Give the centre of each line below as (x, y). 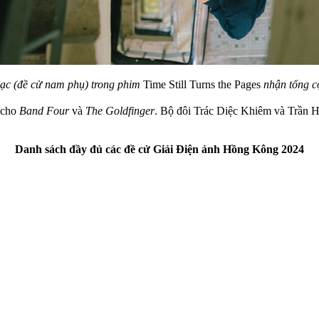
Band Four (44, 110)
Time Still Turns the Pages (203, 84)
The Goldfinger (120, 110)
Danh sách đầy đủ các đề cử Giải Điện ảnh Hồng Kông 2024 (159, 149)
